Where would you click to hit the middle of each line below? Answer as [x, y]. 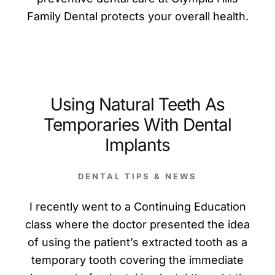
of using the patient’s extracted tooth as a [137, 242]
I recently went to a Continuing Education [137, 207]
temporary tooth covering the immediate [137, 260]
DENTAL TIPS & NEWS [137, 176]
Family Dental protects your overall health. [137, 17]
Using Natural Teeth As [137, 105]
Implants [137, 145]
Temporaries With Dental [137, 125]
